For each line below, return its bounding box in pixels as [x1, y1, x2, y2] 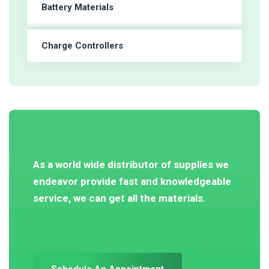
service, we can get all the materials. [33, 192, 206, 204]
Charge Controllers [41, 40, 123, 51]
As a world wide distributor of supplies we [33, 159, 229, 171]
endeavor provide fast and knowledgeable [33, 175, 231, 187]
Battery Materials [41, 2, 113, 13]
